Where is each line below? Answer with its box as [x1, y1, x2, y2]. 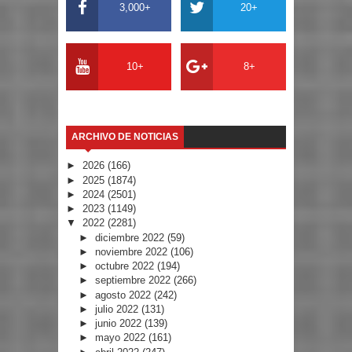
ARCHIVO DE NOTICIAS [71, 131, 178, 143]
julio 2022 [94, 302, 141, 315]
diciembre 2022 [94, 231, 167, 244]
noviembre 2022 [94, 245, 170, 258]
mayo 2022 [94, 332, 148, 344]
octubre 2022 [94, 260, 157, 273]
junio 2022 [94, 317, 145, 330]
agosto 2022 [94, 288, 154, 301]
